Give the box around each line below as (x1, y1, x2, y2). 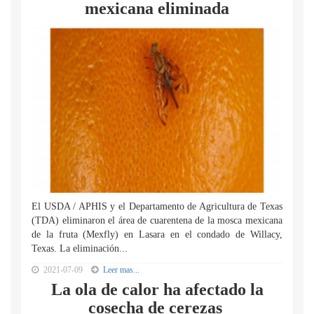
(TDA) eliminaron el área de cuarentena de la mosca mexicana (32, 215, 282, 226)
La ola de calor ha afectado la (50, 280, 264, 299)
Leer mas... (103, 265, 139, 275)
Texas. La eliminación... (32, 243, 128, 254)
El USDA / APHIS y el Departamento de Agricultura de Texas (32, 201, 282, 212)
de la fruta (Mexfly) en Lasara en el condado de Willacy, (32, 229, 282, 240)
